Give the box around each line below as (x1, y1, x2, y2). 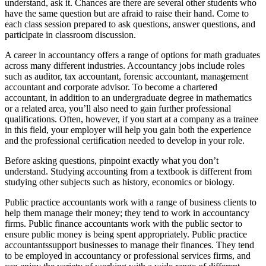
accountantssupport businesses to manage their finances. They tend (5, 239, 254, 250)
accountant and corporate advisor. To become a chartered (5, 81, 217, 92)
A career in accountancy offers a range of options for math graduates (5, 49, 260, 60)
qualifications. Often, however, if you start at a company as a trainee (5, 113, 258, 124)
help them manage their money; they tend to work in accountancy (5, 207, 249, 218)
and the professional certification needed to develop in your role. (5, 135, 245, 145)
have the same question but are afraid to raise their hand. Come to (5, 8, 249, 18)
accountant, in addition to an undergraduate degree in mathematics (5, 92, 252, 103)
